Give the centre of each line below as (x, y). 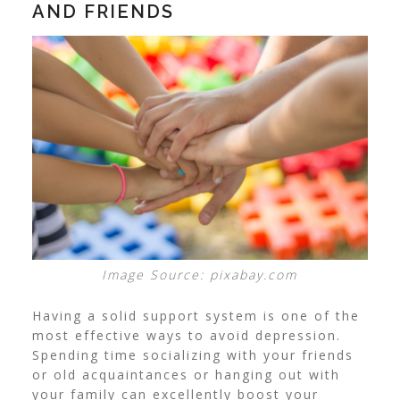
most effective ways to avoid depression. (186, 336)
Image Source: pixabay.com (200, 275)
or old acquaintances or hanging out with (186, 375)
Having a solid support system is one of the (196, 316)
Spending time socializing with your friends (192, 355)
